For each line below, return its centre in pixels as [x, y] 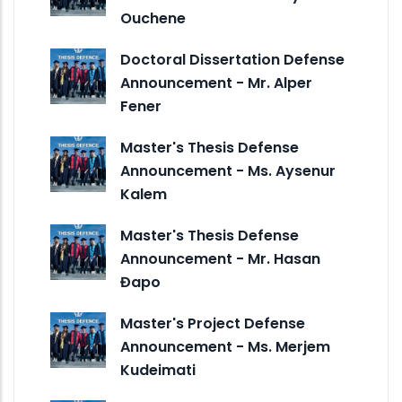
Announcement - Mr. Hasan [220, 259]
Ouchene [153, 19]
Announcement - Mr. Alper [216, 83]
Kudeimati [158, 371]
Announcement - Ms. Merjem [225, 347]
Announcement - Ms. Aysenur [228, 171]
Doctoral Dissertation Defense [232, 60]
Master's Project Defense [213, 324]
